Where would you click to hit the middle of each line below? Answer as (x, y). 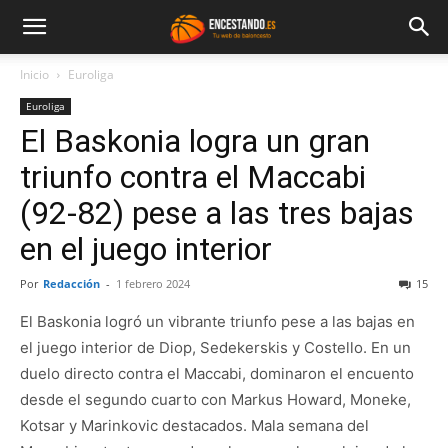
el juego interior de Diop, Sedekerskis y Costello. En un (215, 347)
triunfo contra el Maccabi (193, 177)
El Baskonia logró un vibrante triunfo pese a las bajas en (217, 321)
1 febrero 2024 (153, 283)
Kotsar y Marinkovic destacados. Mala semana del (194, 425)
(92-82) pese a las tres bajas (217, 213)
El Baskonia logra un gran (195, 141)
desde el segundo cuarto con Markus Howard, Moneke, (215, 399)
